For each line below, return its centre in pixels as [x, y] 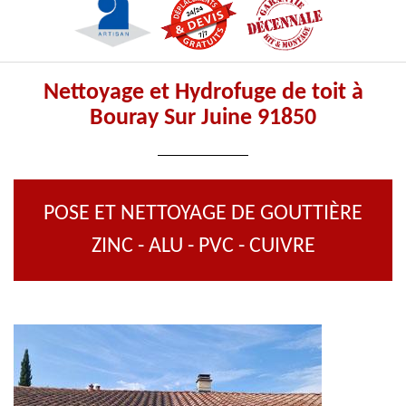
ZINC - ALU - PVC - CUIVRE [203, 246]
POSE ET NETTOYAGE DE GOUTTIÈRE [203, 214]
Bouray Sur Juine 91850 [203, 118]
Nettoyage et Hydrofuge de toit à [203, 93]
